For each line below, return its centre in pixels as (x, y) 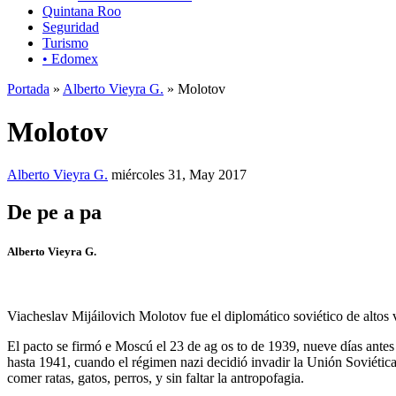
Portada (28, 88)
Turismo (65, 42)
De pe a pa (54, 213)
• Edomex (70, 58)
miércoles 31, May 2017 (179, 175)
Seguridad (71, 27)
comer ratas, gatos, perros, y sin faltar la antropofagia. (156, 377)
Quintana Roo (82, 11)
